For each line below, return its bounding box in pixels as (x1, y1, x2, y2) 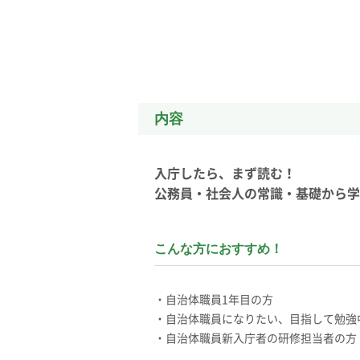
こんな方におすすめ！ (154, 242, 283, 256)
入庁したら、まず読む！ (154, 163, 296, 183)
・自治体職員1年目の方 (154, 291, 273, 308)
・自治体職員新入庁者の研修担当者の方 (154, 329, 357, 346)
